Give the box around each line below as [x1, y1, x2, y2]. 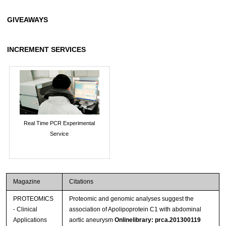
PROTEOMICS [13, 195, 53, 202]
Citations [69, 178, 93, 185]
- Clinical [13, 205, 37, 213]
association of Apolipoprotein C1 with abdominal [69, 205, 201, 213]
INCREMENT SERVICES [7, 45, 86, 53]
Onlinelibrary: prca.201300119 [114, 216, 201, 223]
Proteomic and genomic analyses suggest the [69, 195, 194, 202]
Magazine [13, 178, 40, 185]
